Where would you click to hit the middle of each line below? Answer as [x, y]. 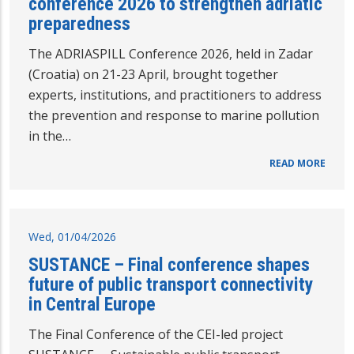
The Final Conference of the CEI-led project [156, 334]
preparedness [79, 23]
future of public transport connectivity [171, 284]
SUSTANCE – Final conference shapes [169, 264]
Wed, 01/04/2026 [72, 236]
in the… [50, 136]
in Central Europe [92, 304]
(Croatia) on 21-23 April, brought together [153, 74]
